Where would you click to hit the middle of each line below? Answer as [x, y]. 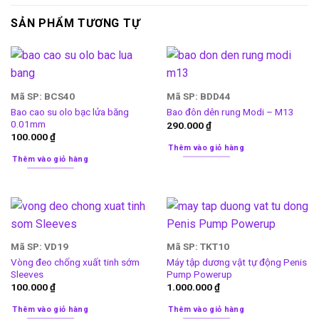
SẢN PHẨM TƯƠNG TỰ [75, 23]
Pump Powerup [199, 274]
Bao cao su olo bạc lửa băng [69, 111]
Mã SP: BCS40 [42, 96]
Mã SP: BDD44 [198, 96]
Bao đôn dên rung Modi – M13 [230, 112]
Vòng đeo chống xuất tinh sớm [75, 262]
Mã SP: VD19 [39, 247]
